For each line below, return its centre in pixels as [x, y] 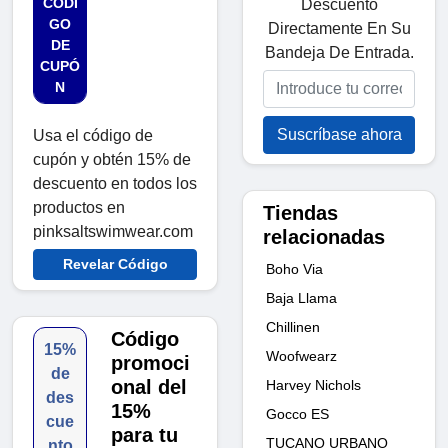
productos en [79, 208]
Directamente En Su [339, 28]
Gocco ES [297, 413]
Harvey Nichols [313, 384]
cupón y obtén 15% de [112, 160]
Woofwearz [301, 355]
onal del [149, 387]
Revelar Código [115, 264]
